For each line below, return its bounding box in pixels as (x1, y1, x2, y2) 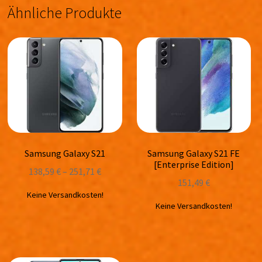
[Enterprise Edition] (153, 158, 234, 171)
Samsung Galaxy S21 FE (147, 147, 240, 160)
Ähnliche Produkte (8, 4, 122, 23)
